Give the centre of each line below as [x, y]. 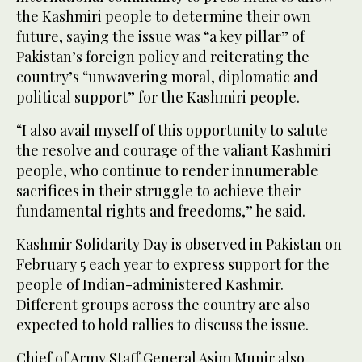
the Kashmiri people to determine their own [164, 17]
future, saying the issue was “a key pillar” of [160, 37]
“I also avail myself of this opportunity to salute [172, 130]
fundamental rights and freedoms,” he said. [161, 211]
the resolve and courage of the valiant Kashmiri [174, 151]
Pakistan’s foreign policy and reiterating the [163, 57]
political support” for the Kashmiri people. [158, 97]
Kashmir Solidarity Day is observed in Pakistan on [179, 244]
